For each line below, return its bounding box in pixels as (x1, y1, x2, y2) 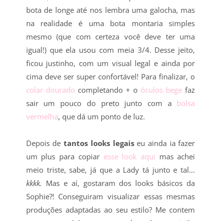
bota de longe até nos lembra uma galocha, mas (26, 4, 195, 15)
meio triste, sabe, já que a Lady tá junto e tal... (26, 164, 195, 175)
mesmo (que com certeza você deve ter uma (26, 31, 195, 41)
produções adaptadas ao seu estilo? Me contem (26, 204, 195, 215)
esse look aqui (103, 151, 159, 161)
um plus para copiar (26, 151, 104, 161)
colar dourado (26, 84, 78, 95)
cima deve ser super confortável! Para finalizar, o (26, 71, 195, 81)
